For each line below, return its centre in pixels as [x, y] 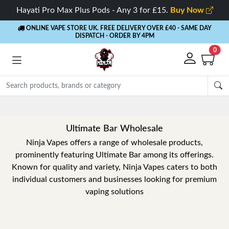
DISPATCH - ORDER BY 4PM [114, 36]
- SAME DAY [194, 28]
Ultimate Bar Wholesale [114, 129]
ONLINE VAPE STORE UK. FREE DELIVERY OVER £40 [100, 28]
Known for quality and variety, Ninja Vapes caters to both [114, 167]
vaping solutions [114, 192]
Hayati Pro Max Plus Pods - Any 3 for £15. [93, 10]
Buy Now [188, 10]
